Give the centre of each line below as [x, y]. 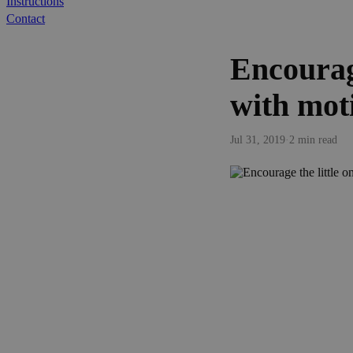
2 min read [313, 139]
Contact [26, 19]
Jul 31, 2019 [258, 139]
